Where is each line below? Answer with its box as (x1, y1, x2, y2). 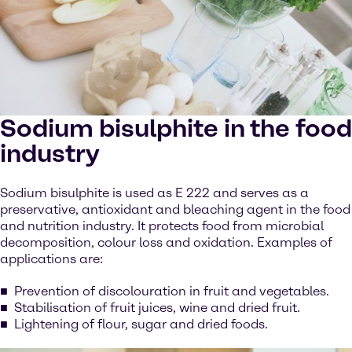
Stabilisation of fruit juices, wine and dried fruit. (14, 300, 300, 315)
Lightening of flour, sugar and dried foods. (14, 317, 268, 332)
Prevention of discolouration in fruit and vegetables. (14, 284, 329, 299)
